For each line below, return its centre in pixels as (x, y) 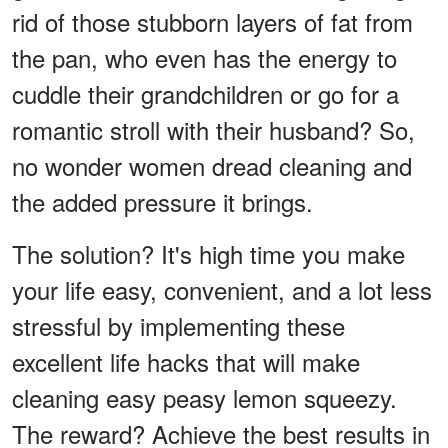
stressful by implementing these (178, 325)
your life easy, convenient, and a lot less (222, 289)
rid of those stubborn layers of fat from (212, 21)
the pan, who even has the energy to (204, 57)
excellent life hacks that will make (186, 361)
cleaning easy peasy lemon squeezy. (204, 397)
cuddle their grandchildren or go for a (205, 93)
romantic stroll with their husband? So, (213, 129)
